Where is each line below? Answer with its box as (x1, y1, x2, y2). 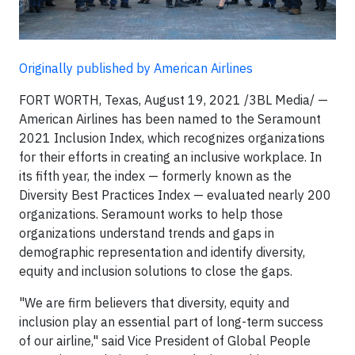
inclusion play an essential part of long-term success (19, 314, 323, 330)
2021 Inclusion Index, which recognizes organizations (19, 130, 325, 147)
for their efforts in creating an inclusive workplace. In (19, 149, 322, 166)
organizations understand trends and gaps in (19, 225, 274, 242)
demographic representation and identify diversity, (19, 244, 305, 261)
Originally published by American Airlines (19, 60, 253, 77)
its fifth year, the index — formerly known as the (19, 168, 292, 185)
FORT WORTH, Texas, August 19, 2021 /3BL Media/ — (19, 92, 328, 109)
